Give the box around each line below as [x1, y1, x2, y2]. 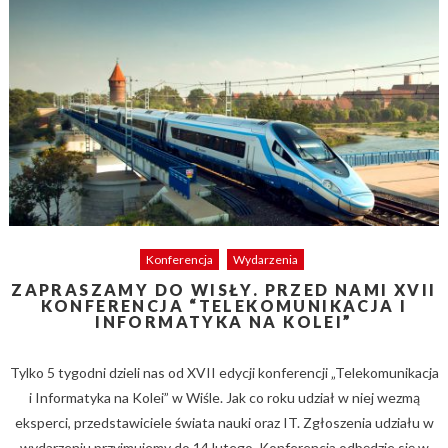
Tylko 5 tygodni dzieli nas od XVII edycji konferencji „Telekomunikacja [9, 364, 439, 382]
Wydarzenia [232, 252, 298, 268]
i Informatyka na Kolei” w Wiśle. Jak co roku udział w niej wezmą [28, 389, 420, 407]
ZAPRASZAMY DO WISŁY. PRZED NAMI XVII [11, 280, 437, 300]
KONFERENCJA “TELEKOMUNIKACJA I [40, 296, 408, 316]
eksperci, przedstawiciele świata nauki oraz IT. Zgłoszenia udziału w [14, 414, 434, 432]
